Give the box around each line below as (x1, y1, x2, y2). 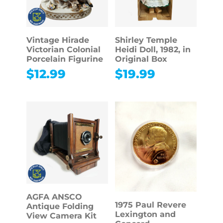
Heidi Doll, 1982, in (114, 44, 191, 54)
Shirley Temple (114, 35, 177, 45)
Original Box (114, 54, 167, 64)
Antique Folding (26, 201, 94, 211)
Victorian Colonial (26, 44, 101, 54)
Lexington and (114, 210, 176, 220)
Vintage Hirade (26, 35, 89, 45)
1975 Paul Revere (114, 200, 186, 210)
